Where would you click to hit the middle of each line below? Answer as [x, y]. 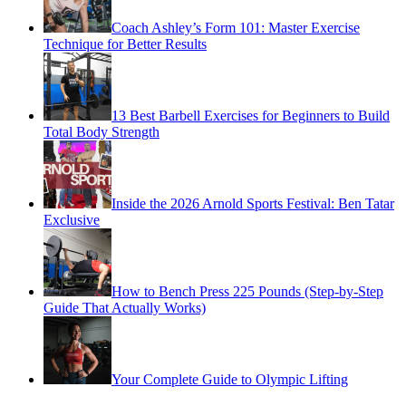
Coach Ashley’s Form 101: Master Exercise [236, 27]
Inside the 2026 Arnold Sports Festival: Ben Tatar [253, 203]
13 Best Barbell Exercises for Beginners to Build [251, 115]
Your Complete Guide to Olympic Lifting [230, 379]
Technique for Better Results [125, 43]
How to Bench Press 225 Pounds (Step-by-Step [247, 291]
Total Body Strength [101, 131]
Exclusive [72, 219]
